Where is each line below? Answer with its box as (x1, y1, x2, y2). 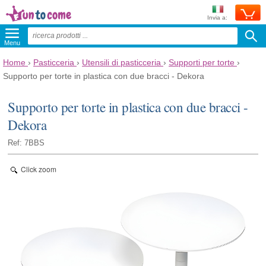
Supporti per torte (169, 58, 235, 67)
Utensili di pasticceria (82, 58, 161, 67)
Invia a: (207, 14, 227, 21)
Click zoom (21, 163, 57, 174)
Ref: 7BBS (8, 138, 45, 147)
